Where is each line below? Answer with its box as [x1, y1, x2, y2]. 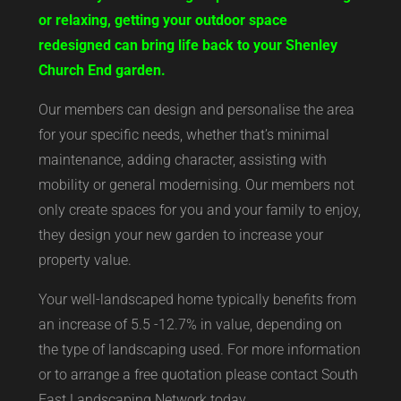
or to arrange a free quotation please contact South [38, 365, 358, 383]
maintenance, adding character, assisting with [38, 150, 327, 168]
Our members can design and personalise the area [38, 100, 354, 118]
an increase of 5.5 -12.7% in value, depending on [38, 315, 342, 333]
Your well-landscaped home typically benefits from [38, 290, 356, 308]
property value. [38, 251, 132, 269]
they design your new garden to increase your [38, 226, 323, 243]
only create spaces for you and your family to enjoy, [38, 200, 361, 218]
